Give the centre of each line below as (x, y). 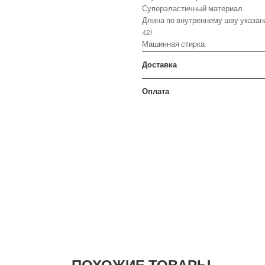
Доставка (159, 65)
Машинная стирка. (174, 44)
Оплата (156, 91)
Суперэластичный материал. (193, 9)
